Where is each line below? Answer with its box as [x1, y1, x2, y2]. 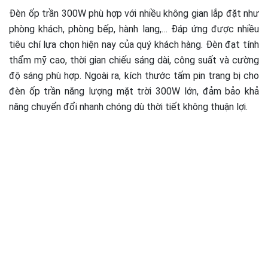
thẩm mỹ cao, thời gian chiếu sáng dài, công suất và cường [9, 54, 259, 66]
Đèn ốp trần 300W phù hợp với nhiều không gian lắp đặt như [9, 8, 259, 20]
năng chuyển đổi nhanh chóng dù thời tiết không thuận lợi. [9, 101, 248, 113]
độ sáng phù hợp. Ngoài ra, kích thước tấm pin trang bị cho [9, 70, 259, 82]
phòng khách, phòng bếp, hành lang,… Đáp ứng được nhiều [9, 23, 259, 35]
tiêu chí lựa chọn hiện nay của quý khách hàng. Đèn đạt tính [9, 39, 259, 51]
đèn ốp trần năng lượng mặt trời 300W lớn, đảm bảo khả [9, 86, 259, 98]
